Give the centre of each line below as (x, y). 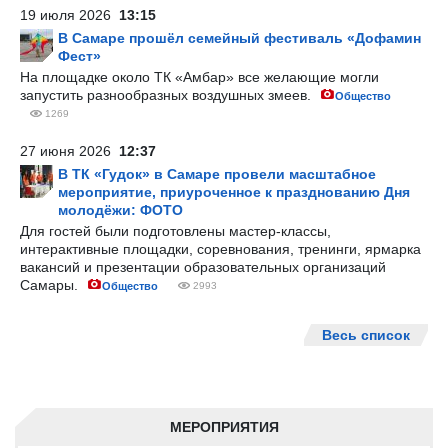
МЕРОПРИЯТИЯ (224, 427)
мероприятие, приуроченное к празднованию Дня (234, 192)
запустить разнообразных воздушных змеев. (167, 95)
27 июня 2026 (69, 151)
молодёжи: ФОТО (120, 210)
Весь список (366, 335)
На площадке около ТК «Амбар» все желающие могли (199, 77)
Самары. (51, 285)
